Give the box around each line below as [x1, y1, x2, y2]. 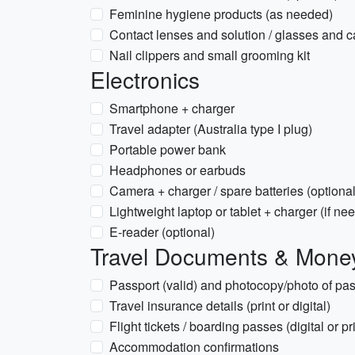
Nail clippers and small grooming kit [109, 46, 310, 64]
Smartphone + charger [109, 99, 235, 117]
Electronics [90, 63, 200, 95]
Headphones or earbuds [109, 161, 246, 179]
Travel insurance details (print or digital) [109, 296, 330, 315]
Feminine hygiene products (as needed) [109, 5, 333, 23]
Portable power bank [109, 140, 226, 158]
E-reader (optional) [109, 223, 215, 241]
